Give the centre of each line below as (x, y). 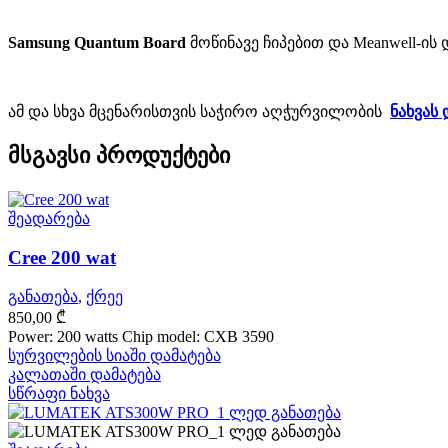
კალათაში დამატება (84, 375)
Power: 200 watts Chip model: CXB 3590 (141, 337)
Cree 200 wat (62, 257)
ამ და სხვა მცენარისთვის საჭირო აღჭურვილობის (197, 111)
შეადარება (49, 218)
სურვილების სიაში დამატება (114, 356)
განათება (43, 297)
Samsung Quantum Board (97, 42)
